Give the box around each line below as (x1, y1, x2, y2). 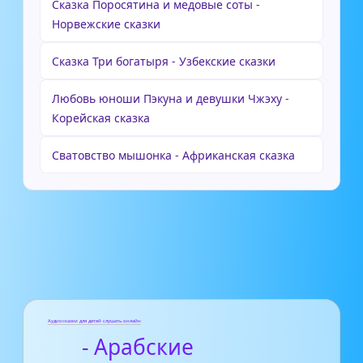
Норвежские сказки (52, 15, 160, 32)
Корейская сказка (52, 109, 150, 126)
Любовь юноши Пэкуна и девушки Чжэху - (52, 90, 289, 106)
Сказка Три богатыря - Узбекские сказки (52, 53, 275, 69)
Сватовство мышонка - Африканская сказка (52, 147, 295, 163)
